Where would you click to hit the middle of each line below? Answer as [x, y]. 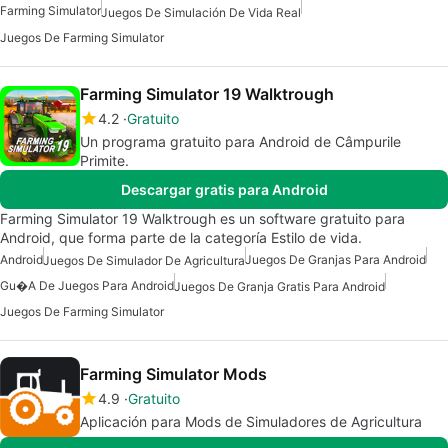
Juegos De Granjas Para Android [335, 259]
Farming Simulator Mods [173, 374]
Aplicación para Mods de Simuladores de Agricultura [251, 422]
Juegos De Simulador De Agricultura [144, 260]
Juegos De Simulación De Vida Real [201, 12]
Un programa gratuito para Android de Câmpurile [240, 141]
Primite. [104, 160]
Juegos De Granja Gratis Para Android [279, 287]
